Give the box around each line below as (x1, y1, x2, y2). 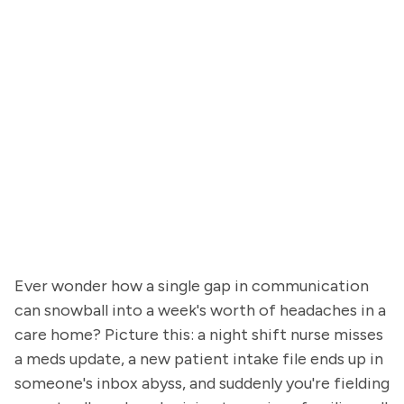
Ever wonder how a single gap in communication (14, 276, 369, 296)
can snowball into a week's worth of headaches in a (14, 300, 386, 320)
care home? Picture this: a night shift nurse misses (14, 325, 383, 344)
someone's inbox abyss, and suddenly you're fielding (14, 373, 390, 393)
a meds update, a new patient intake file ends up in (14, 349, 383, 369)
